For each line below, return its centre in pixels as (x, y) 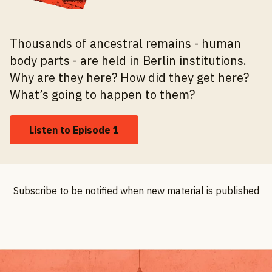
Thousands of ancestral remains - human (125, 43)
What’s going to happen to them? (102, 94)
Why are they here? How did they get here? (129, 77)
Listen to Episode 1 (74, 130)
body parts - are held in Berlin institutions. (128, 60)
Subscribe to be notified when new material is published (136, 190)
